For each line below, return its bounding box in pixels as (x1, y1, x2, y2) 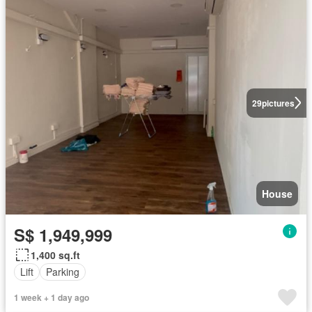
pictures (261, 96, 295, 109)
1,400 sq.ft (31, 247, 80, 262)
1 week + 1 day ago (14, 290, 89, 304)
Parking (46, 265, 79, 279)
